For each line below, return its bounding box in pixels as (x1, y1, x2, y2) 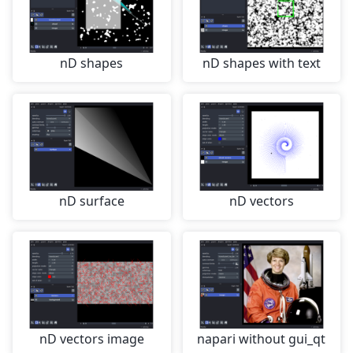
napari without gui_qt (197, 330, 326, 348)
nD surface (58, 192, 124, 210)
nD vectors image (39, 330, 144, 348)
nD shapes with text (202, 54, 321, 72)
